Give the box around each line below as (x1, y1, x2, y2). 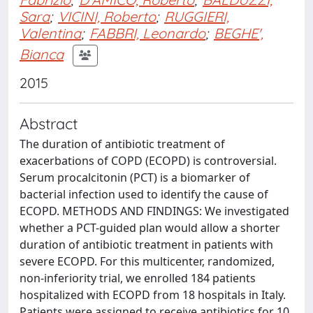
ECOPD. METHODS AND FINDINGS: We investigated (20, 203, 289, 219)
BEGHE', (214, 24, 263, 42)
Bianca (20, 45, 64, 63)
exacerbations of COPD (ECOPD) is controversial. (20, 153, 277, 168)
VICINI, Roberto (58, 8, 156, 25)
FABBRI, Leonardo (89, 24, 205, 42)
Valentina (20, 24, 81, 42)
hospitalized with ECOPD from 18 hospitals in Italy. (20, 287, 286, 303)
